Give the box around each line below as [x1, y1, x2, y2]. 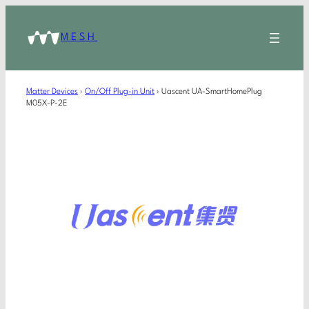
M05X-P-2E [26, 99, 68, 108]
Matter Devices [26, 87, 78, 96]
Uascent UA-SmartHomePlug [161, 87, 262, 96]
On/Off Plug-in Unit [85, 87, 154, 96]
